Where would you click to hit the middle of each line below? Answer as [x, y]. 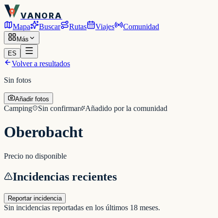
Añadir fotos [32, 99]
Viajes [105, 26]
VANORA [41, 15]
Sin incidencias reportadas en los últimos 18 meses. [82, 207]
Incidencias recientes [65, 176]
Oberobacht [44, 132]
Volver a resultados [41, 63]
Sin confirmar [59, 108]
